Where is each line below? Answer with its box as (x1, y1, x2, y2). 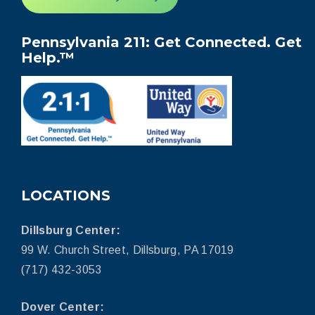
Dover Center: (21, 300, 105, 313)
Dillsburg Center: (21, 224, 121, 236)
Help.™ (21, 49, 75, 66)
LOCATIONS (21, 186, 110, 204)
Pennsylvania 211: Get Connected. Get (21, 33, 302, 51)
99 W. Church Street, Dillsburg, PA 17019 (21, 243, 234, 256)
